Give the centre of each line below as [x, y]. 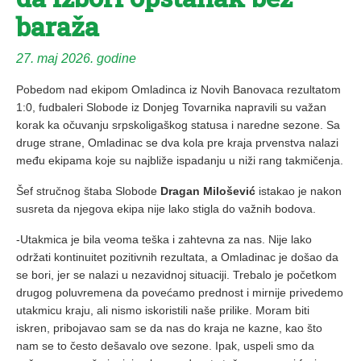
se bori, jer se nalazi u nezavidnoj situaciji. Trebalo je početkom [176, 274]
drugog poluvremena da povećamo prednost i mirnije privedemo [180, 292]
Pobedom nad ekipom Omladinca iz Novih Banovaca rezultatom [178, 89]
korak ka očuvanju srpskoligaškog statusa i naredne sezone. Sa [178, 124]
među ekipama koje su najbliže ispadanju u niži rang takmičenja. [180, 160]
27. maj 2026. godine [76, 58]
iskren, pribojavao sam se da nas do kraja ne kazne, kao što [169, 328]
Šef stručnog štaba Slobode [88, 191]
